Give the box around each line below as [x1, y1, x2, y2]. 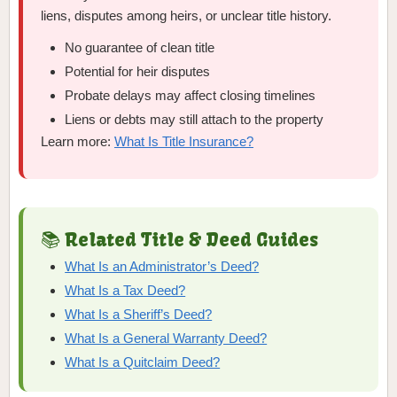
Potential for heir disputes [65, 64, 211, 80]
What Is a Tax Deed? [65, 283, 186, 299]
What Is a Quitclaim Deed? [65, 354, 221, 370]
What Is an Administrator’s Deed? [65, 259, 260, 275]
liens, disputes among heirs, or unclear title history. [41, 8, 331, 24]
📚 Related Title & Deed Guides [41, 228, 318, 252]
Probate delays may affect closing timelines [65, 88, 316, 104]
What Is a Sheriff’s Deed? [65, 307, 213, 323]
